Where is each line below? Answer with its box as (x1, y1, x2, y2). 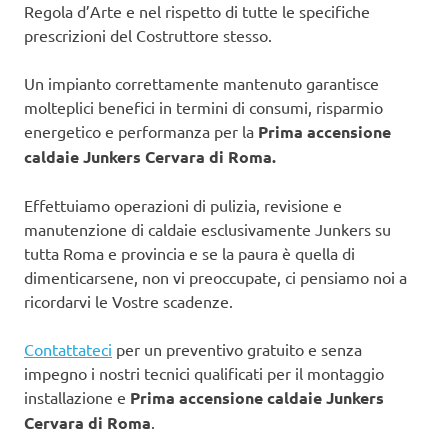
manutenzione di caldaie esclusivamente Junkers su (24, 219, 391, 239)
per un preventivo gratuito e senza (112, 339, 362, 359)
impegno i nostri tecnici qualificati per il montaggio (24, 363, 384, 383)
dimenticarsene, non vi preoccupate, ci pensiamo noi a (24, 267, 407, 287)
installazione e (24, 387, 130, 407)
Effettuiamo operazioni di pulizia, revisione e (24, 195, 342, 215)
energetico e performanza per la (24, 121, 258, 141)
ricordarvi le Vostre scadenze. (24, 291, 233, 311)
